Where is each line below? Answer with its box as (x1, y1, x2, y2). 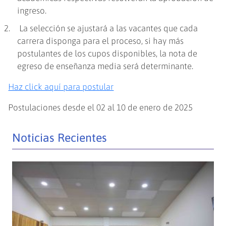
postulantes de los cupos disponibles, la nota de (17, 48, 198, 59)
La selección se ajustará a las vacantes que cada (17, 23, 198, 34)
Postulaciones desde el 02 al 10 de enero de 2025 (8, 102, 193, 113)
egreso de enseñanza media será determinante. (17, 61, 194, 72)
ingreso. (17, 6, 47, 16)
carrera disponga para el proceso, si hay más (17, 36, 184, 46)
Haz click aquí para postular (8, 82, 114, 92)
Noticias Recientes (12, 131, 107, 145)
